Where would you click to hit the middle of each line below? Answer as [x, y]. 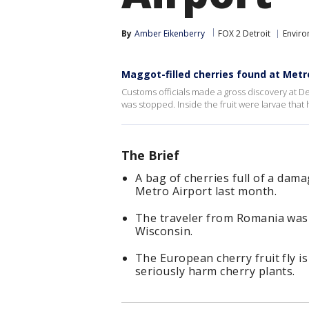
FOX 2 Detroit [244, 33]
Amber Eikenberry [170, 33]
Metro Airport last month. [206, 191]
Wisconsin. [164, 231]
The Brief [150, 155]
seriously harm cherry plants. [215, 271]
